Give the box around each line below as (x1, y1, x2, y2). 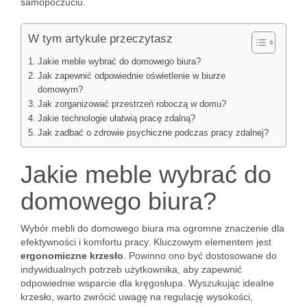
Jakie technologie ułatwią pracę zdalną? (37, 114, 195, 123)
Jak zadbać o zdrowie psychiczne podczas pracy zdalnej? (37, 128, 269, 138)
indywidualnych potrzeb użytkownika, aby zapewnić (21, 264, 242, 275)
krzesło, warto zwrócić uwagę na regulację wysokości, (21, 291, 253, 302)
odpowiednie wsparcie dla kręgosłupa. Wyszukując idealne (21, 278, 274, 288)
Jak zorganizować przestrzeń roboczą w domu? (37, 99, 226, 109)
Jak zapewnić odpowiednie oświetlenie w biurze (37, 71, 225, 81)
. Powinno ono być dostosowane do (123, 250, 277, 261)
